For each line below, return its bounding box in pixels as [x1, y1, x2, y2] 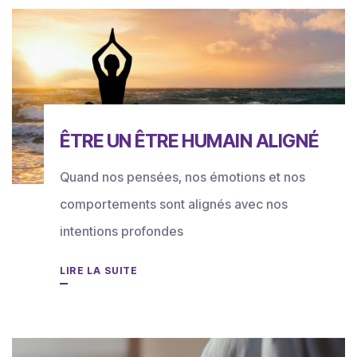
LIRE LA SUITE [60, 264, 139, 277]
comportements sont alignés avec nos [60, 195, 288, 212]
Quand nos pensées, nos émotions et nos [60, 168, 305, 185]
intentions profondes [60, 222, 183, 239]
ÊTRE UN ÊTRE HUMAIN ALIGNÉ [60, 129, 319, 152]
